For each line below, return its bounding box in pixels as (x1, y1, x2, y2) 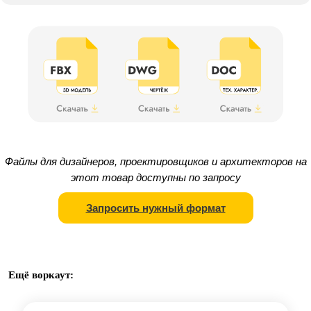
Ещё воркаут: (8, 269, 74, 281)
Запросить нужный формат (85, 202, 226, 215)
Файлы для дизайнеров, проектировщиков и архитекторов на (4, 155, 307, 168)
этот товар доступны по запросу (70, 171, 241, 184)
